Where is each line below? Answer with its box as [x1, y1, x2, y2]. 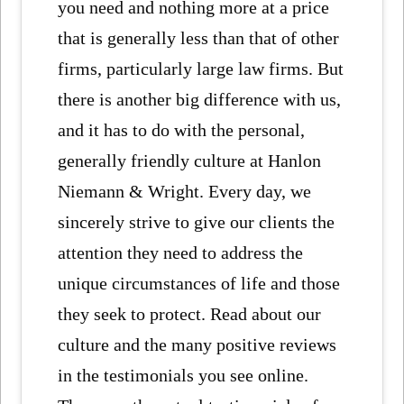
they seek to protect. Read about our [58, 304, 322, 325]
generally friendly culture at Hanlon [58, 151, 322, 171]
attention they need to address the [58, 243, 304, 263]
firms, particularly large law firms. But [58, 59, 344, 79]
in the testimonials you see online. [58, 365, 314, 386]
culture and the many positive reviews [58, 335, 337, 355]
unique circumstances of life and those [58, 273, 341, 294]
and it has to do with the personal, [58, 120, 306, 141]
